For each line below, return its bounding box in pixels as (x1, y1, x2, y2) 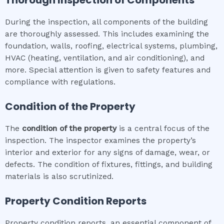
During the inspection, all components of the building (5, 17, 208, 27)
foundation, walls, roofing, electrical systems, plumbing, (5, 41, 217, 51)
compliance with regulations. (5, 77, 115, 87)
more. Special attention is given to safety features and (5, 65, 210, 75)
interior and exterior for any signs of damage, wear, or (5, 147, 210, 157)
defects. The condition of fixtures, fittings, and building (5, 159, 212, 169)
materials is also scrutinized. (5, 171, 113, 181)
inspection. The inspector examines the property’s (5, 135, 196, 145)
